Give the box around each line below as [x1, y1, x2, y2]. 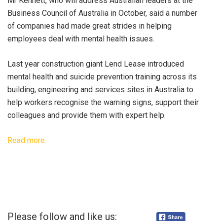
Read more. [7, 135, 46, 145]
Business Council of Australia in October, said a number [7, 8, 197, 18]
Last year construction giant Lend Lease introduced [7, 59, 184, 69]
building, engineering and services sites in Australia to [7, 84, 193, 94]
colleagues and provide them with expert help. [7, 110, 166, 120]
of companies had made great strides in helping [7, 21, 172, 31]
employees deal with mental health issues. [7, 34, 154, 43]
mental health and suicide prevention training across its [7, 72, 197, 81]
